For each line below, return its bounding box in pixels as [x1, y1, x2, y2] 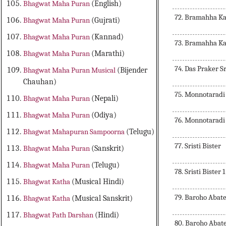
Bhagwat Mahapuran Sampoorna [23, 127, 127, 137]
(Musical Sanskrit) [72, 194, 133, 203]
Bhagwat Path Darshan [23, 210, 95, 220]
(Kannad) [91, 32, 124, 42]
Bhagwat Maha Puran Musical [23, 66, 118, 75]
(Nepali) [91, 94, 119, 103]
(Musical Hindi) [72, 177, 125, 187]
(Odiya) [91, 110, 117, 120]
